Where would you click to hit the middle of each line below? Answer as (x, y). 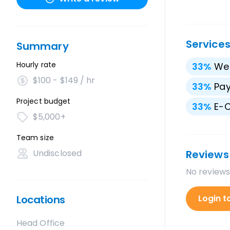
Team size (35, 138)
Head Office (41, 223)
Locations (41, 200)
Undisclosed (57, 153)
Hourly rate (36, 65)
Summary (43, 46)
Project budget (44, 101)
